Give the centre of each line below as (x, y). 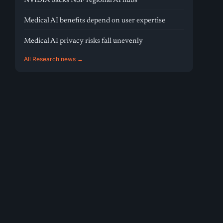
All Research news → (54, 59)
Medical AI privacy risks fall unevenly (84, 41)
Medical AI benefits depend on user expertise (95, 21)
